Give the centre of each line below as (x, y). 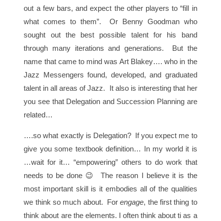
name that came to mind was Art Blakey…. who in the (110, 62)
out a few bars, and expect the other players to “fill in (110, 8)
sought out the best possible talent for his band (110, 35)
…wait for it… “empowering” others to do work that (110, 162)
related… (38, 115)
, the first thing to (170, 202)
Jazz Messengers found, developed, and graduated (110, 75)
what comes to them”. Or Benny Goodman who (110, 22)
